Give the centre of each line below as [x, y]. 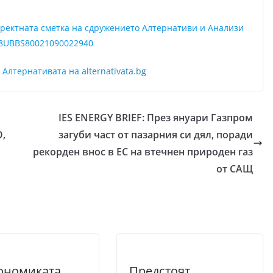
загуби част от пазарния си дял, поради [156, 135]
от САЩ [235, 169]
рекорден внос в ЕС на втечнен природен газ [143, 152]
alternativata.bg [114, 71]
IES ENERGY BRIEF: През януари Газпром [156, 118]
